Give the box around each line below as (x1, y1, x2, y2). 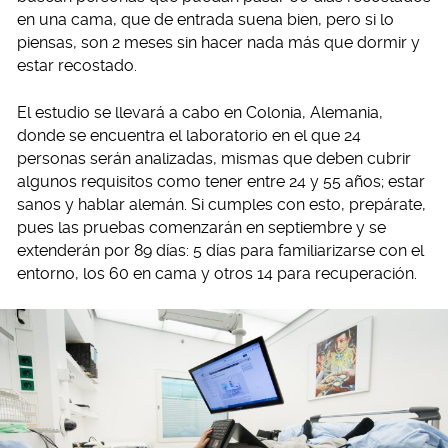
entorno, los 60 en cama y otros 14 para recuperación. (17, 264, 417, 283)
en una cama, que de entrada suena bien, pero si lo (17, 10, 394, 29)
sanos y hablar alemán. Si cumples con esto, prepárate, (17, 195, 426, 214)
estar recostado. (17, 56, 137, 75)
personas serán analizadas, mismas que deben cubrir (17, 149, 411, 168)
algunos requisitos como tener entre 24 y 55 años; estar (17, 172, 425, 191)
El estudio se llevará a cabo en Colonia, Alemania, (17, 103, 383, 122)
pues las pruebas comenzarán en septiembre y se (17, 218, 386, 237)
